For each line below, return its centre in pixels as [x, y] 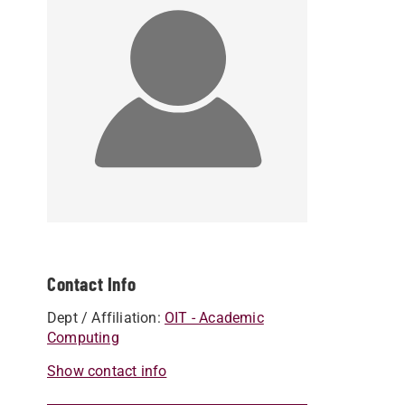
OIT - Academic [214, 317]
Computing [83, 337]
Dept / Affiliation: [106, 317]
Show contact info [107, 371]
